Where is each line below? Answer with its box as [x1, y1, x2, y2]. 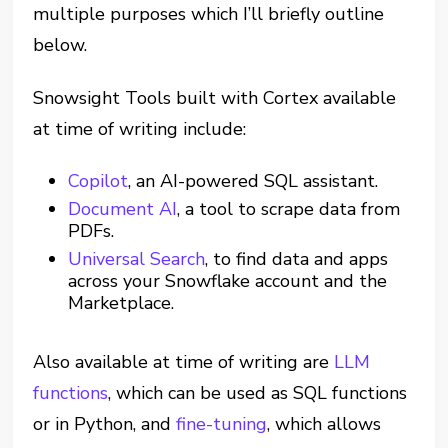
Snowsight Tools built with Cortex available [33, 86, 397, 110]
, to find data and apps [205, 247, 389, 271]
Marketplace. [68, 291, 175, 315]
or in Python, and [33, 412, 177, 436]
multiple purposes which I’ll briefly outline [33, 2, 385, 26]
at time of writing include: [33, 117, 247, 141]
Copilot [68, 169, 129, 193]
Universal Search [68, 247, 206, 271]
